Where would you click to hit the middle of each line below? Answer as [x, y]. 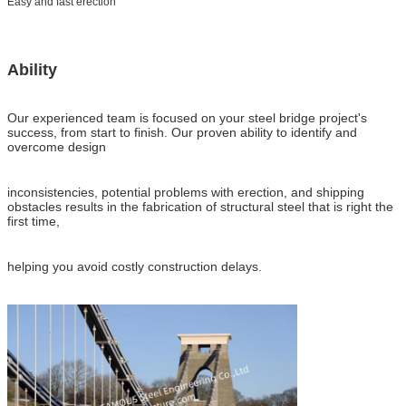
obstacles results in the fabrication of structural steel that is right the [200, 206]
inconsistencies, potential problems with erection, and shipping [186, 192]
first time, [34, 221]
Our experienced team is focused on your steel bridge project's [187, 117]
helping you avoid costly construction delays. [135, 266]
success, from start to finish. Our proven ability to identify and [182, 132]
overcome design [57, 146]
